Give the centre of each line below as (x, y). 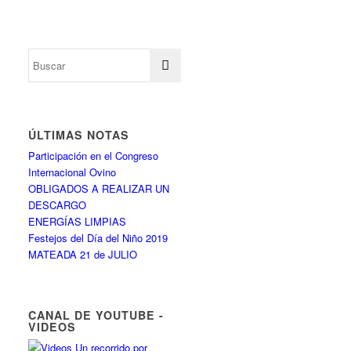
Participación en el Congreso (94, 156)
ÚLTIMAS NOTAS (79, 135)
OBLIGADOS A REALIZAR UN (99, 188)
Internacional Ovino (72, 172)
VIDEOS (52, 327)
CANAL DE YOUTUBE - (96, 315)
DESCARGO (58, 205)
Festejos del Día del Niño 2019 (98, 238)
